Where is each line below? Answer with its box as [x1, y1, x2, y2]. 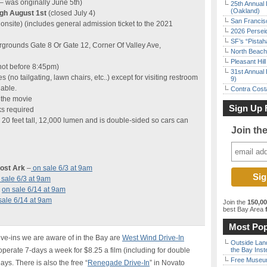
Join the [223, 198, 247, 206]
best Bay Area [223, 206, 263, 213]
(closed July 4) [48, 9, 95, 17]
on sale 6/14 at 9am [2, 185, 66, 194]
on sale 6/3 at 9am [31, 164, 92, 172]
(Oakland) [231, 7, 260, 14]
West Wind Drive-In [122, 234, 184, 242]
